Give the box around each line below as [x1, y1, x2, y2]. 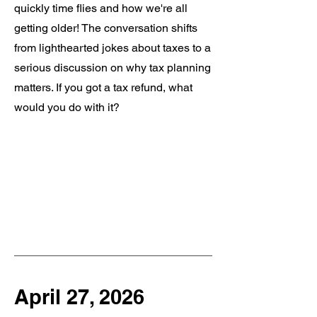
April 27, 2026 [14, 284, 144, 309]
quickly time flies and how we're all [14, 1, 188, 15]
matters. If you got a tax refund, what [14, 81, 192, 94]
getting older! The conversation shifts [14, 21, 197, 35]
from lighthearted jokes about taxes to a [14, 41, 211, 54]
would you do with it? [14, 100, 120, 114]
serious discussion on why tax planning [14, 61, 211, 74]
